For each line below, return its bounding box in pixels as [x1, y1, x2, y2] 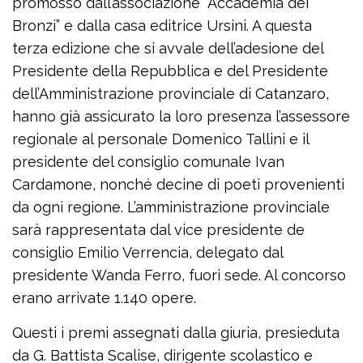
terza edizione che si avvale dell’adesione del [12, 40, 323, 58]
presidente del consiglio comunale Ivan [12, 153, 284, 171]
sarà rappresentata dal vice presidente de [12, 221, 305, 239]
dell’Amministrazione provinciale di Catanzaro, [12, 85, 329, 103]
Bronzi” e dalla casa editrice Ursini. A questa [12, 17, 312, 35]
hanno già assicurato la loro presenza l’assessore [12, 108, 350, 126]
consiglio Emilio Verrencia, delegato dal [12, 244, 283, 262]
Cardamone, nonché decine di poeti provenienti [12, 176, 344, 194]
